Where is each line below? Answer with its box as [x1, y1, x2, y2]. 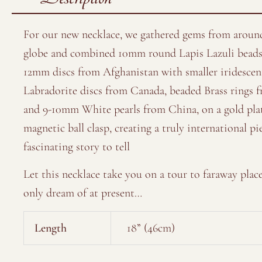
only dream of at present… [23, 185, 142, 200]
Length [35, 220, 67, 235]
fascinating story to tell [23, 139, 130, 154]
